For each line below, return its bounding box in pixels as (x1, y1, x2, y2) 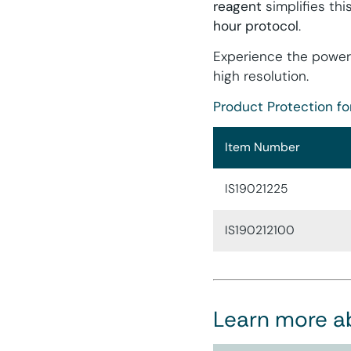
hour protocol (213, 16, 299, 34)
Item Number (225, 139, 300, 156)
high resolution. (213, 67, 309, 85)
